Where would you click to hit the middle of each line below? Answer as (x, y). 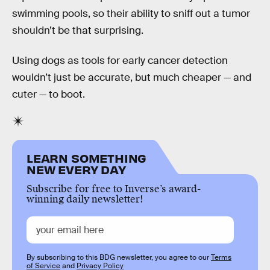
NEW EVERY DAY (76, 169)
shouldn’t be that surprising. (78, 31)
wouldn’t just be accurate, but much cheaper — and (132, 77)
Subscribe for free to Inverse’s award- (114, 189)
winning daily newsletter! (85, 199)
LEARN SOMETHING (87, 158)
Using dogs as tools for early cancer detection (120, 60)
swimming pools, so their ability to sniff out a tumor (131, 14)
